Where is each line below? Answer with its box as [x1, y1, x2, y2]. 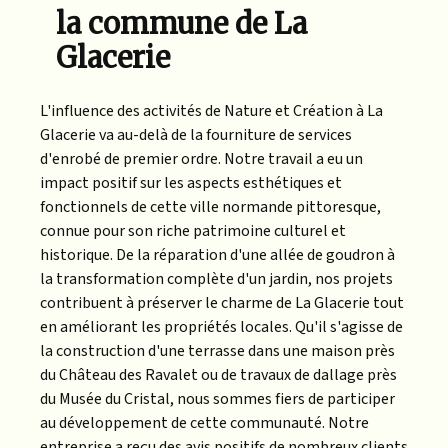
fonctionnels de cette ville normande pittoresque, [40, 195, 381, 218]
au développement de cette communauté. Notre [40, 411, 369, 434]
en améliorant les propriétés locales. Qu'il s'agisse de [40, 315, 403, 338]
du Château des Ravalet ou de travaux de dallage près [40, 363, 397, 386]
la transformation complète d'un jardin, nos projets [40, 267, 393, 290]
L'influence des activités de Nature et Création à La [40, 99, 383, 122]
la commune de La [56, 5, 307, 42]
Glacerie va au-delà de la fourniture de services [40, 123, 352, 146]
